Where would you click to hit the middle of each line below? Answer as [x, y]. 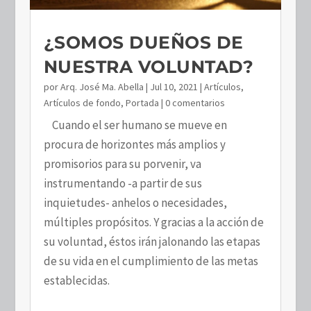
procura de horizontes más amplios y [134, 144]
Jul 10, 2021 [174, 86]
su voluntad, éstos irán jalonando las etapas [152, 241]
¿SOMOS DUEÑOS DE [143, 42]
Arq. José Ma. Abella [102, 86]
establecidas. [76, 280]
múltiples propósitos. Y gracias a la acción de [153, 222]
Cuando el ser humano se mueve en [135, 125]
